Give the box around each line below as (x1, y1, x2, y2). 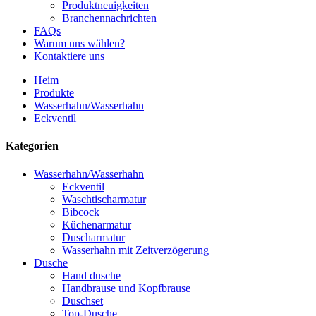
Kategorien (6, 140, 59, 152)
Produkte (34, 87, 74, 99)
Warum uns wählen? (34, 37, 125, 49)
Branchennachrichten (62, 12, 157, 24)
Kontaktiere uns (34, 50, 104, 62)
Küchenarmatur (62, 218, 131, 231)
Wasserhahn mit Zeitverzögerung (62, 243, 209, 256)
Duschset (62, 294, 103, 307)
